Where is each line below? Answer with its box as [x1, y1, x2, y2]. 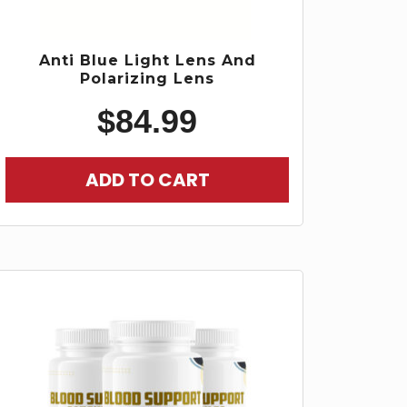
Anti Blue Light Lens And [38, 51, 256, 69]
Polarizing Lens [80, 69, 215, 87]
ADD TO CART [84, 167, 210, 194]
